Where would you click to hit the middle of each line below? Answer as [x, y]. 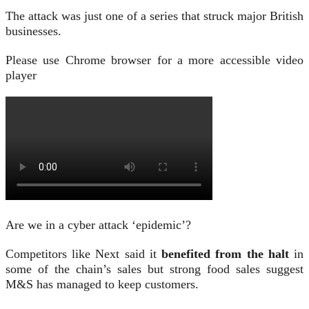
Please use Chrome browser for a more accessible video [154, 60]
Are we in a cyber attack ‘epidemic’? [98, 225]
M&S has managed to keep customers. [102, 285]
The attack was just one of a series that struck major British [154, 16]
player [21, 76]
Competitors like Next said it [84, 254]
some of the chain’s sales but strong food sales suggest [154, 269]
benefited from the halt [225, 254]
